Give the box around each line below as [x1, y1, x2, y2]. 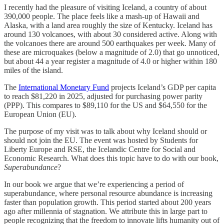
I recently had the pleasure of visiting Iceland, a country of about [4, 3, 206, 12]
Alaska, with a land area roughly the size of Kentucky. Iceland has [4, 21, 212, 30]
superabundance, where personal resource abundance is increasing [4, 189, 212, 198]
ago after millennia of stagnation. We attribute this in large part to [4, 207, 207, 216]
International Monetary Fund [18, 83, 109, 92]
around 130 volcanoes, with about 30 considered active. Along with [4, 30, 217, 39]
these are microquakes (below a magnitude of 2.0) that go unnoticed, [4, 48, 219, 57]
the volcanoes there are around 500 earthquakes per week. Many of [4, 39, 215, 48]
